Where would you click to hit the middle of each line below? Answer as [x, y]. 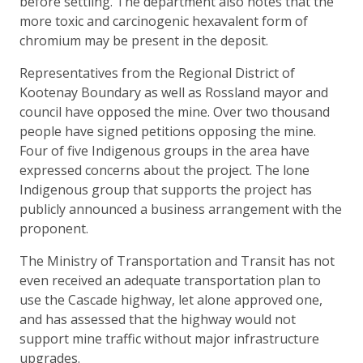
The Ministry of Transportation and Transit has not [177, 261]
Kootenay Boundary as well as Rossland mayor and [174, 92]
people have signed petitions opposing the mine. [168, 131]
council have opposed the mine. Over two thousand [175, 111]
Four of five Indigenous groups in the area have [164, 150]
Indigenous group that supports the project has [166, 189]
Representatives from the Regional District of [157, 73]
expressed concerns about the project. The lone [164, 170]
